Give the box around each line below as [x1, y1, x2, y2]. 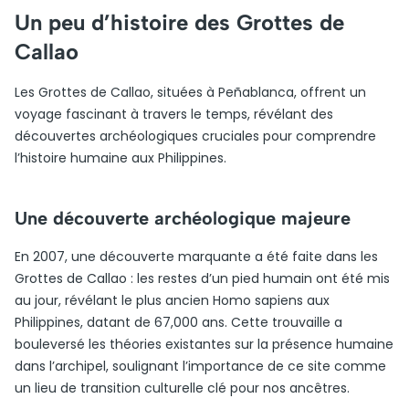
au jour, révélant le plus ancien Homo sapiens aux [15, 291, 330, 309]
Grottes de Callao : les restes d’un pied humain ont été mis [15, 269, 390, 288]
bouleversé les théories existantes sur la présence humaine [15, 335, 393, 353]
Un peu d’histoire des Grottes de [15, 9, 344, 36]
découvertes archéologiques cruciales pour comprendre [15, 127, 376, 145]
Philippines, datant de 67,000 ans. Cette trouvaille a [15, 313, 342, 331]
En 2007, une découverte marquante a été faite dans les [15, 247, 378, 266]
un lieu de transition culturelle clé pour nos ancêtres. [15, 379, 350, 397]
